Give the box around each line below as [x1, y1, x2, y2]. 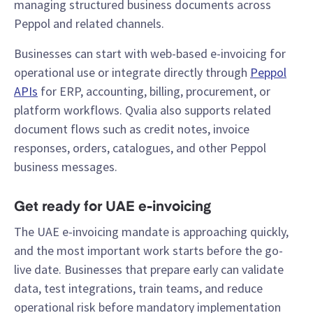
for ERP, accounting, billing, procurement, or [38, 83, 270, 100]
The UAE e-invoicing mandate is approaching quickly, [14, 224, 289, 240]
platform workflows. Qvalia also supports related [14, 102, 271, 119]
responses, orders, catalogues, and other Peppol [14, 140, 266, 156]
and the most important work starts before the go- [14, 242, 283, 259]
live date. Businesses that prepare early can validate [14, 261, 284, 278]
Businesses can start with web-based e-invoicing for [14, 45, 286, 62]
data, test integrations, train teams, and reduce [14, 280, 263, 297]
